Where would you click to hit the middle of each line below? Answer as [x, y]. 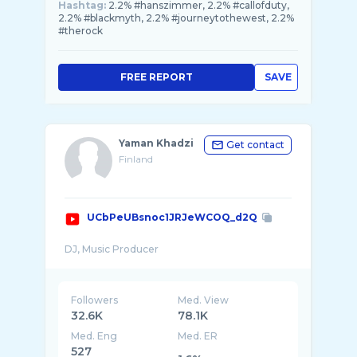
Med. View [204, 300]
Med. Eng [94, 336]
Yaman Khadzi [156, 143]
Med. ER [198, 336]
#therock [80, 31]
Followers [94, 300]
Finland [136, 159]
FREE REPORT [156, 77]
